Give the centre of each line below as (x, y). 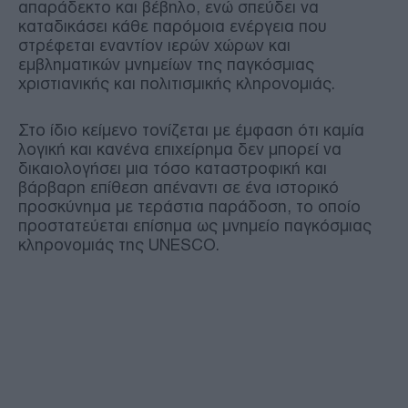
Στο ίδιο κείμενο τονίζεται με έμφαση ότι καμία (191, 130)
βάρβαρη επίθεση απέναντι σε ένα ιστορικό (178, 187)
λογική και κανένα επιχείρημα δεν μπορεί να (180, 149)
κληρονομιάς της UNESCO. (119, 245)
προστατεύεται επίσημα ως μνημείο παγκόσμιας (195, 225)
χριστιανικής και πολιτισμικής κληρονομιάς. (177, 83)
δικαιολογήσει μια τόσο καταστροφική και (173, 168)
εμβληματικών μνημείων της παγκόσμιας (166, 64)
